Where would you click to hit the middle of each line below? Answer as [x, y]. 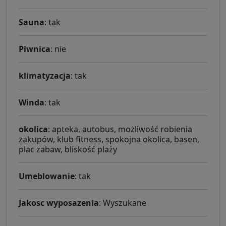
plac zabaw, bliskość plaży [68, 150]
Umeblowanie [47, 176]
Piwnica [35, 49]
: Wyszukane [123, 203]
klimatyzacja [45, 76]
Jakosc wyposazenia [59, 203]
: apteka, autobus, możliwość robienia [120, 129]
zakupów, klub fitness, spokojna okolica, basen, [109, 139]
